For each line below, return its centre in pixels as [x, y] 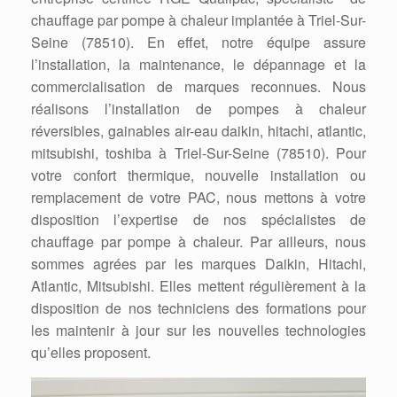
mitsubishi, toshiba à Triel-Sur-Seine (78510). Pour [198, 153]
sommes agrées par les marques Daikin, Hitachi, [198, 264]
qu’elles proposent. [91, 353]
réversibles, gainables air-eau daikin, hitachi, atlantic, [198, 131]
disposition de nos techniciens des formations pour [198, 308]
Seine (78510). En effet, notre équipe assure [198, 43]
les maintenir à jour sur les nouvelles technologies [198, 331]
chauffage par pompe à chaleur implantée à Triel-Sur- [198, 20]
